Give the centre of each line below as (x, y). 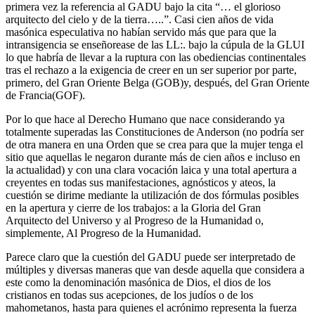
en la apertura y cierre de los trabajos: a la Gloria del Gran (133, 207)
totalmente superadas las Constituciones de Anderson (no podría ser (155, 131)
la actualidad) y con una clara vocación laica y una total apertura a (151, 169)
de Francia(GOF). (45, 95)
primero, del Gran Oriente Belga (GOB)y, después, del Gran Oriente (157, 82)
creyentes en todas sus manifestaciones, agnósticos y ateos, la (141, 182)
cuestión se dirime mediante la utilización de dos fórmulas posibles (152, 195)
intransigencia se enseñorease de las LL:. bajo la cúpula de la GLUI (155, 44)
